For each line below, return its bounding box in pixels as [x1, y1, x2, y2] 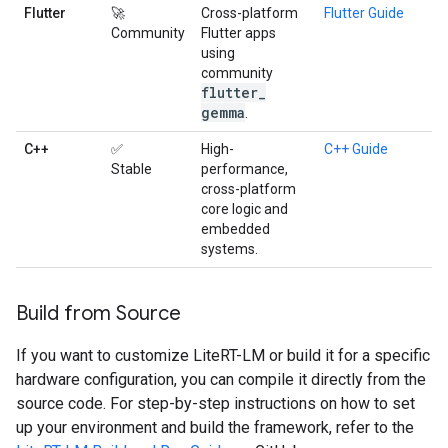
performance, [201, 161, 288, 177]
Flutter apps [201, 25, 276, 41]
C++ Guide [324, 141, 388, 157]
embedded [201, 221, 270, 237]
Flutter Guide [324, 5, 404, 21]
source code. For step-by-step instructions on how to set [16, 394, 415, 413]
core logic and [201, 201, 288, 217]
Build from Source [16, 301, 181, 326]
